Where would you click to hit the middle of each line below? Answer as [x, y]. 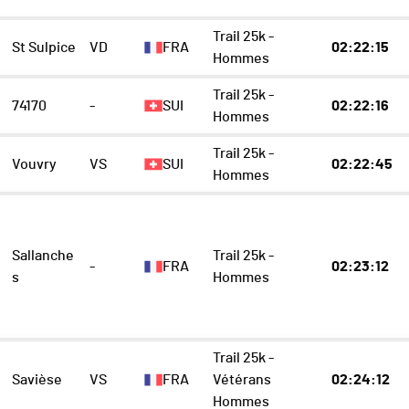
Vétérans [241, 380]
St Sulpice [44, 48]
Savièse [37, 380]
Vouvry [35, 165]
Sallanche [43, 256]
